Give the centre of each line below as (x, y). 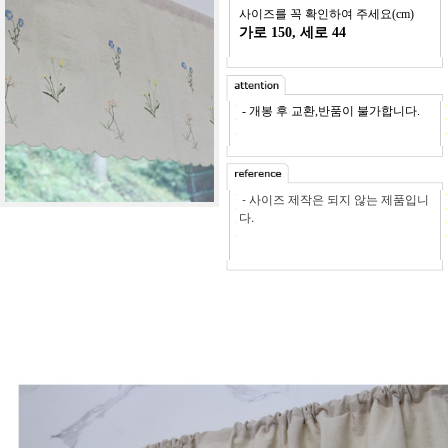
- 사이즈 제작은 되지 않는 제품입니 (334, 198)
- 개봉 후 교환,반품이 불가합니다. (332, 110)
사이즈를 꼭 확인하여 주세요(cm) (326, 13)
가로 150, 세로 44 (292, 32)
